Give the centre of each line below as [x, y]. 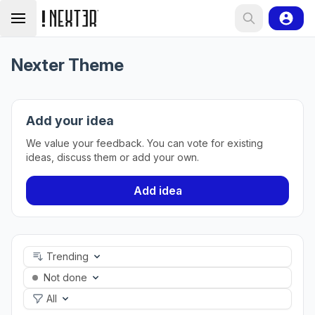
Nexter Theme [67, 65]
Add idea [157, 191]
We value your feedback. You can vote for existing [144, 143]
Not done [65, 277]
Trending [67, 256]
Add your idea [70, 121]
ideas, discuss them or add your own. [112, 157]
